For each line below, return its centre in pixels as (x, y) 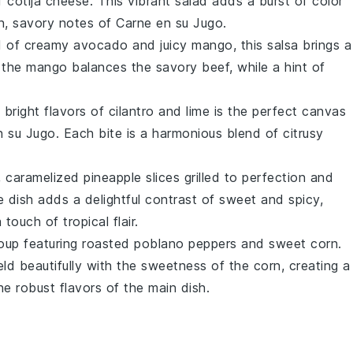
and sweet (273, 243)
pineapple (113, 177)
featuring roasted (76, 243)
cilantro (131, 111)
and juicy (160, 45)
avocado (101, 45)
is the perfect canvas (278, 111)
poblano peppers (186, 243)
